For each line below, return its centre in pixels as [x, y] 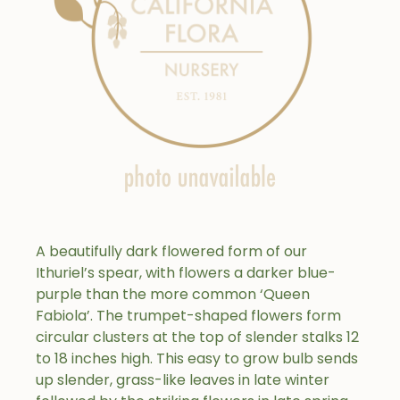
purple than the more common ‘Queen [173, 294]
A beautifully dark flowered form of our [171, 251]
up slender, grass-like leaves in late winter [183, 380]
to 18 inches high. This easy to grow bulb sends [197, 358]
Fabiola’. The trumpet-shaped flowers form [188, 316]
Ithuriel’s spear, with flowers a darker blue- [186, 273]
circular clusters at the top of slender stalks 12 [197, 337]
